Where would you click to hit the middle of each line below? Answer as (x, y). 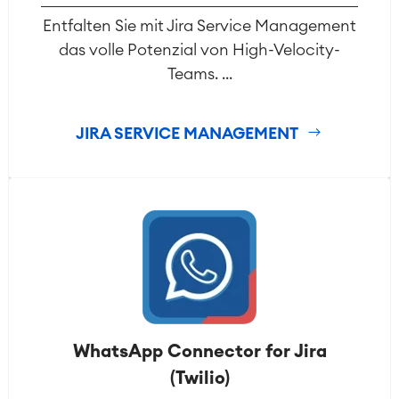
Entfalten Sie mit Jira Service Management (199, 26)
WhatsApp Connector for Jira (199, 352)
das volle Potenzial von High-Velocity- (199, 50)
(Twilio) (199, 379)
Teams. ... (199, 74)
